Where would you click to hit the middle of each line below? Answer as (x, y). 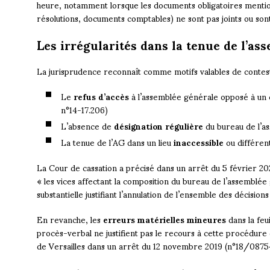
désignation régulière (158, 126)
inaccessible (198, 142)
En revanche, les (70, 219)
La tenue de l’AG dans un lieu (117, 142)
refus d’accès (101, 96)
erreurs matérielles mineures (164, 219)
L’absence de (87, 126)
